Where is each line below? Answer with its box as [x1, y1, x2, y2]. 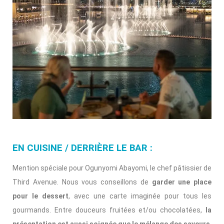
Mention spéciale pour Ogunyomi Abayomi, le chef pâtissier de [12, 163, 211, 172]
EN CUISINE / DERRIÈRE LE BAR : [12, 142, 152, 153]
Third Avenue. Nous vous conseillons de [12, 177, 152, 186]
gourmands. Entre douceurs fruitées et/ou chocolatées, [12, 205, 205, 214]
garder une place [151, 177, 211, 186]
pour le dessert [12, 191, 68, 200]
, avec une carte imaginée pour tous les [68, 191, 211, 200]
